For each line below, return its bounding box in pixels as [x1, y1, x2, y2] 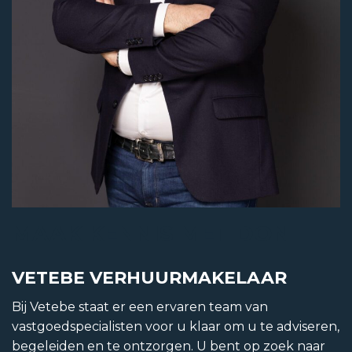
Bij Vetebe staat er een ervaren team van [12, 299, 268, 314]
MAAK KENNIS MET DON [12, 220, 290, 247]
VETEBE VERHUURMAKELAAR [12, 267, 287, 288]
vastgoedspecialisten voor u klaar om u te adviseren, [12, 319, 339, 334]
